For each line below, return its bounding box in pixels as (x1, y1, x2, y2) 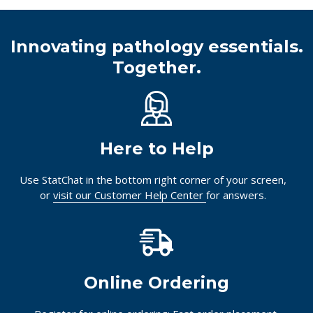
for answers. (206, 187, 266, 202)
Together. (112, 57, 201, 78)
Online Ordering (84, 272, 229, 293)
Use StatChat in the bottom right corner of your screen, (20, 172, 286, 187)
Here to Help (99, 138, 214, 159)
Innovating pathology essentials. (10, 36, 303, 57)
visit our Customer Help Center (53, 187, 206, 202)
